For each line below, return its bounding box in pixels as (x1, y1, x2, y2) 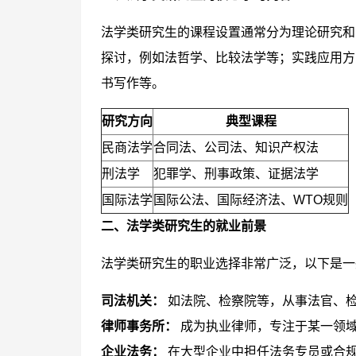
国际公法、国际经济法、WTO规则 (153, 193, 348, 207)
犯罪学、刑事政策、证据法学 (153, 167, 319, 180)
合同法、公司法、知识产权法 (153, 141, 319, 154)
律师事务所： (101, 319, 177, 333)
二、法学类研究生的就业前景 (101, 219, 266, 233)
